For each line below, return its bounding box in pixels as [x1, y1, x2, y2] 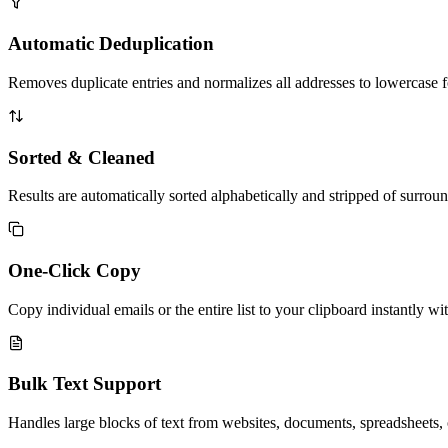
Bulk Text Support [8, 373, 161, 395]
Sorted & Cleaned [8, 146, 155, 168]
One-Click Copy [8, 260, 141, 282]
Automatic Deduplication [8, 33, 214, 55]
